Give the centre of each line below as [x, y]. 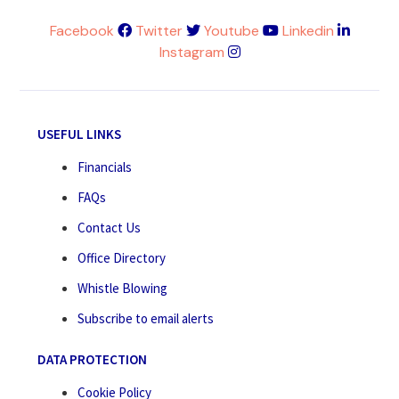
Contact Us [110, 228]
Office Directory [122, 258]
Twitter [159, 31]
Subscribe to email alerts [146, 319]
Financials [105, 167]
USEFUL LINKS [80, 134]
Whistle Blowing [123, 289]
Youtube [231, 31]
